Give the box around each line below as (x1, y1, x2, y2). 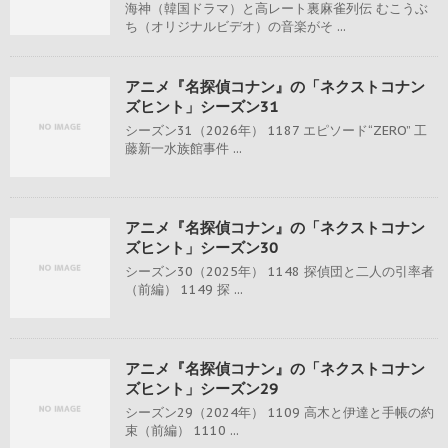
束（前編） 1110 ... (125, 422, 239, 440)
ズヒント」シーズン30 (125, 238, 278, 258)
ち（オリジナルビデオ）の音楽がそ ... (125, 18, 346, 36)
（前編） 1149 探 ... (125, 281, 243, 299)
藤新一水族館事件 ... (125, 140, 242, 158)
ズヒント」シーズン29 (125, 379, 278, 399)
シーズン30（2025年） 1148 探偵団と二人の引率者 (125, 263, 434, 281)
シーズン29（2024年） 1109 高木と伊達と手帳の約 (125, 404, 434, 422)
